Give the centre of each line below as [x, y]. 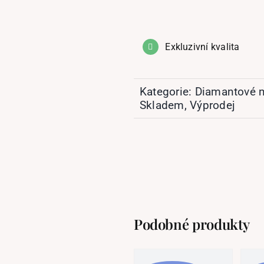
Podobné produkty [192, 224]
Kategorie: [167, 92]
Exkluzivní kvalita [202, 47]
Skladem [162, 105]
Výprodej [213, 105]
